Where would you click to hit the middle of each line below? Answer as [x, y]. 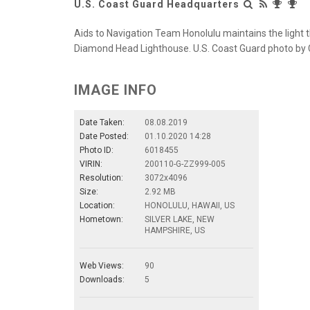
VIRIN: [91, 164]
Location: [97, 205]
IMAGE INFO [116, 90]
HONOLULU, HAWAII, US [190, 205]
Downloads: [102, 279]
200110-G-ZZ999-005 [185, 164]
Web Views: [102, 265]
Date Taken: [102, 122]
